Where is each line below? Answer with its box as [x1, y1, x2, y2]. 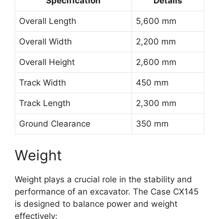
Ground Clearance [19, 119, 90, 129]
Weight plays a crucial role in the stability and [15, 174, 192, 184]
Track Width [19, 78, 66, 88]
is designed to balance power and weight [15, 198, 177, 209]
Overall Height [19, 57, 75, 67]
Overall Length [19, 16, 76, 26]
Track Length [19, 98, 70, 109]
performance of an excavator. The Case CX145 [15, 186, 198, 197]
